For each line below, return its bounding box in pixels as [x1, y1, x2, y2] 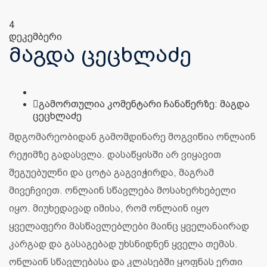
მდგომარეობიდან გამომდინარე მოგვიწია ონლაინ [9, 132, 256, 142]
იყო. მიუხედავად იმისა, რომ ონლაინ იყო [9, 203, 209, 214]
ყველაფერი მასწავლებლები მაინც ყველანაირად [9, 221, 249, 232]
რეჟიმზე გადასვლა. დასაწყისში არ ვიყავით [9, 150, 221, 160]
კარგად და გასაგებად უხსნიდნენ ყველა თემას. [9, 239, 238, 250]
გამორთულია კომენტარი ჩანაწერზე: [39, 99, 218, 110]
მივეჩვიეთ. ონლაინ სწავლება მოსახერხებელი [9, 185, 236, 196]
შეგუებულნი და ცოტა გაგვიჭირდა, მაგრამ [9, 167, 214, 178]
